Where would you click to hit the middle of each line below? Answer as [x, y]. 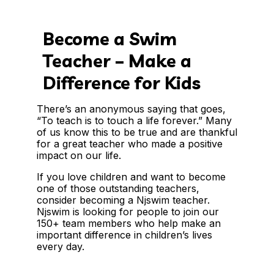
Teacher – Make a [117, 60]
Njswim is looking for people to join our [128, 211]
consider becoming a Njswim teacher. [123, 200]
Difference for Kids [122, 82]
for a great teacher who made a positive [130, 143]
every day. [61, 246]
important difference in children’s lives [124, 235]
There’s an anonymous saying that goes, [131, 109]
